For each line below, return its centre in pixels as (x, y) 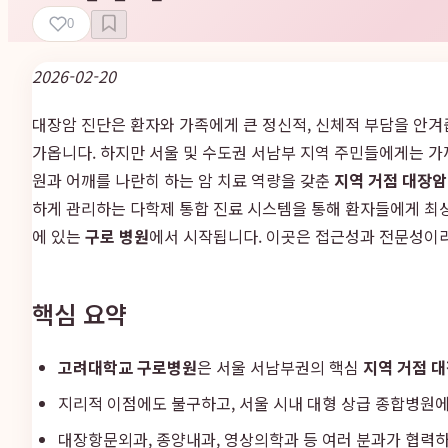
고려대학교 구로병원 (127, 366)
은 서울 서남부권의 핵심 (280, 366)
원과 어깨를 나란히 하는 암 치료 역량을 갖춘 (183, 179)
